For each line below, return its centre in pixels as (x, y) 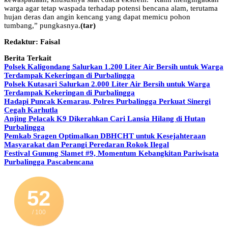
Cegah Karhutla (31, 110)
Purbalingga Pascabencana (49, 162)
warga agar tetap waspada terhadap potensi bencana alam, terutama (111, 8)
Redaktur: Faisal (32, 42)
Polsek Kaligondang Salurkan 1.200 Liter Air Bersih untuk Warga (114, 67)
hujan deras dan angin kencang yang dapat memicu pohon (97, 17)
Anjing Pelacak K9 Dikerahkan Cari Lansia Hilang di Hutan (105, 119)
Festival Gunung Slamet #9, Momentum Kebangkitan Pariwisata (111, 153)
